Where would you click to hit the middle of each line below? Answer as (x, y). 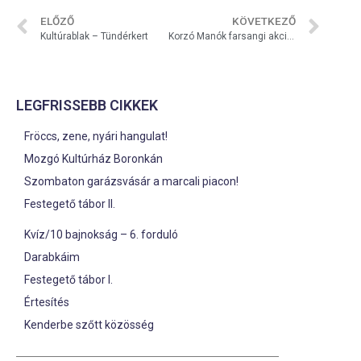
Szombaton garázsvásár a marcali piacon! (131, 181)
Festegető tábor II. (70, 204)
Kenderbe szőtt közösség (89, 325)
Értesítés (47, 302)
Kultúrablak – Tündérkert (94, 36)
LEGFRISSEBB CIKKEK (87, 105)
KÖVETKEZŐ (264, 21)
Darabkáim (52, 257)
